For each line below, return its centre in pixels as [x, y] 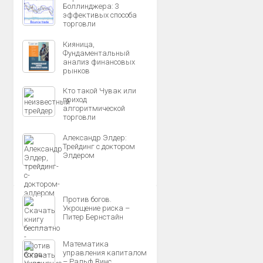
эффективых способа [100, 15]
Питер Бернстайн [93, 217]
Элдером [79, 155]
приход [75, 100]
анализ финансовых [99, 62]
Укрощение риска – [96, 208]
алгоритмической [94, 108]
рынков [76, 70]
